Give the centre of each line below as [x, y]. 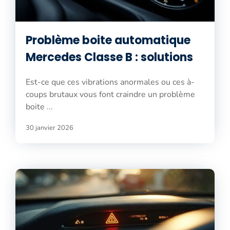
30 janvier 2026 [50, 128]
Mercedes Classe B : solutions [109, 57]
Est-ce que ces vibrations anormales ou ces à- [110, 82]
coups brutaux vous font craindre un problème [110, 94]
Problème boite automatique [108, 40]
